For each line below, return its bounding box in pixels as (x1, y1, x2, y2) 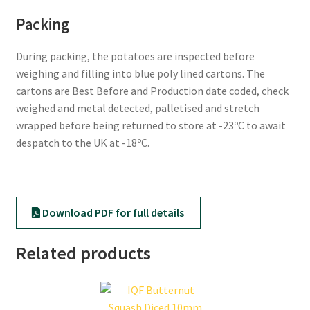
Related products (15, 241, 151, 264)
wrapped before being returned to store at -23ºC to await (15, 118, 286, 132)
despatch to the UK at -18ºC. (15, 135, 149, 149)
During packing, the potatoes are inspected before (15, 48, 255, 63)
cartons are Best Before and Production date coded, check (15, 83, 289, 98)
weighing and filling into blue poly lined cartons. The (15, 66, 265, 80)
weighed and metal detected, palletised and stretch (15, 100, 259, 115)
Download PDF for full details (40, 205, 185, 219)
